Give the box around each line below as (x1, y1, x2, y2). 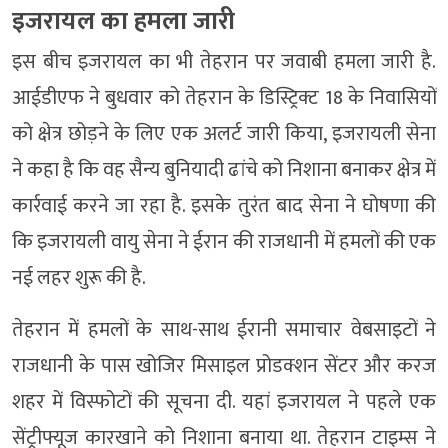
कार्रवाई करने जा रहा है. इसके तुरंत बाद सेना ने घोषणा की (12, 188, 436, 223)
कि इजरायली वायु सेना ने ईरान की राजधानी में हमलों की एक (12, 224, 436, 259)
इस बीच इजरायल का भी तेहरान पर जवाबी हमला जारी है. (12, 44, 436, 79)
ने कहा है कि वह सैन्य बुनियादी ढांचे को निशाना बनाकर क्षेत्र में (12, 152, 436, 187)
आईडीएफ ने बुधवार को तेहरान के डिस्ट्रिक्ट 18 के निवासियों (12, 80, 436, 115)
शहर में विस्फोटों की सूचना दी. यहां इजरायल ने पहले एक (12, 384, 436, 419)
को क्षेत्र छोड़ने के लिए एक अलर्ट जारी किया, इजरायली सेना (12, 116, 436, 151)
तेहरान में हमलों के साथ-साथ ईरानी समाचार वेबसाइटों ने (12, 312, 436, 347)
